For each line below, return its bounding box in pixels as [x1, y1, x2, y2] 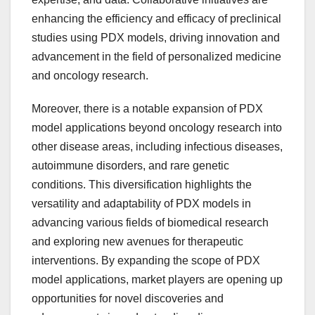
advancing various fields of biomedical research [32, 217, 269, 229]
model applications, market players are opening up [32, 274, 283, 286]
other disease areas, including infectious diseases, [32, 141, 283, 153]
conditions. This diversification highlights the [32, 179, 252, 191]
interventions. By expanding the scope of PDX [32, 255, 260, 267]
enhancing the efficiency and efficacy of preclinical [32, 13, 281, 25]
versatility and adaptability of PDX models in [32, 198, 251, 210]
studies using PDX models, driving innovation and [32, 32, 280, 44]
